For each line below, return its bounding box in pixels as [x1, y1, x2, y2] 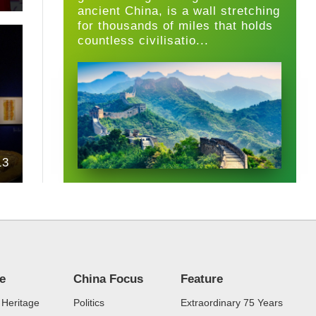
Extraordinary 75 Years [180, 296, 283, 308]
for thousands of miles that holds [78, 18, 274, 33]
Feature [180, 272, 223, 286]
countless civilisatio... [78, 33, 209, 48]
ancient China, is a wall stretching [78, 4, 281, 18]
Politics [73, 296, 104, 308]
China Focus [73, 272, 143, 286]
